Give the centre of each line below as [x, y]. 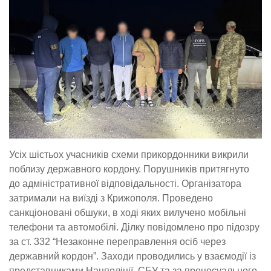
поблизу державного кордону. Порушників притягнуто [129, 169]
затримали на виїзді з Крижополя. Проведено [111, 198]
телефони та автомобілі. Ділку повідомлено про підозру [134, 227]
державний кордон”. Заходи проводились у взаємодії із [132, 256]
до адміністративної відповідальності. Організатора [125, 184]
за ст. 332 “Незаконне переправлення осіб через [117, 242]
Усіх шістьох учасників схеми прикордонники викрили [129, 155]
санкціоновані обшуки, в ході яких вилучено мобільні [128, 213]
